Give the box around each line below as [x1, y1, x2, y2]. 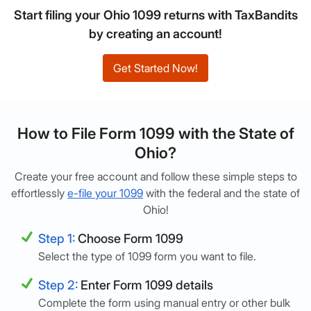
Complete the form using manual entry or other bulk [38, 296, 290, 310]
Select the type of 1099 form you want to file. [38, 249, 256, 263]
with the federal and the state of [143, 186, 300, 200]
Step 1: [38, 231, 75, 246]
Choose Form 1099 [75, 231, 183, 246]
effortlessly [11, 186, 67, 200]
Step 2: [38, 278, 78, 292]
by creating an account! [89, 26, 222, 41]
